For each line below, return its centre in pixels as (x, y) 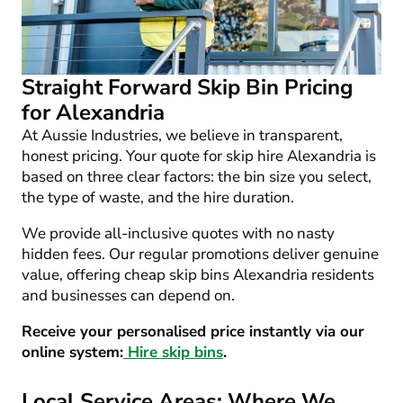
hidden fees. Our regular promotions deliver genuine (200, 254)
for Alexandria (93, 112)
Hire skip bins (175, 352)
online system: (72, 352)
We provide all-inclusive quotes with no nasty (178, 233)
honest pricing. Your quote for (124, 156)
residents (341, 274)
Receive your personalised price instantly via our (193, 331)
